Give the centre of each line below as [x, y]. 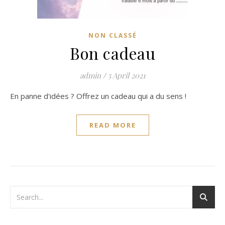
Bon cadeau [113, 53]
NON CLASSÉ [113, 35]
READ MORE [113, 125]
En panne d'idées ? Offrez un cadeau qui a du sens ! [100, 96]
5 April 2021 [127, 75]
